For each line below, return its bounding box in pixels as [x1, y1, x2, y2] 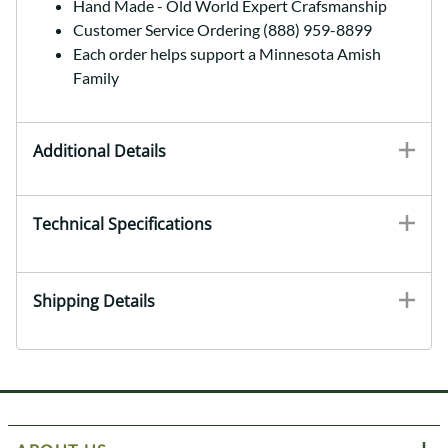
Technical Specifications [33, 213, 212, 236]
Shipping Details [33, 290, 155, 313]
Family [73, 68, 119, 88]
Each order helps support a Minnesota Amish [73, 44, 381, 64]
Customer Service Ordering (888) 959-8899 [73, 20, 372, 40]
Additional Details [33, 140, 166, 163]
